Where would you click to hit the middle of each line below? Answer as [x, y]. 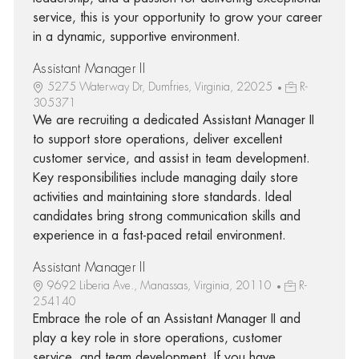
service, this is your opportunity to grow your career [177, 17]
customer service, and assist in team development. [171, 158]
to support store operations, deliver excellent [157, 139]
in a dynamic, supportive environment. [136, 36]
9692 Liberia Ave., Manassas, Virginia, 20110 [161, 285]
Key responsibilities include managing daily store [165, 177]
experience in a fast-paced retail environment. [159, 235]
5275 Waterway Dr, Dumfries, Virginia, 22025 [161, 86]
